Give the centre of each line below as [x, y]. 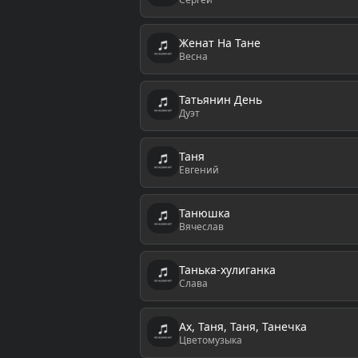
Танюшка [204, 213]
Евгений [199, 169]
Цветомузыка [210, 340]
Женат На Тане [219, 42]
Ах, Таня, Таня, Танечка [243, 326]
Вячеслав [201, 226]
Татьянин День [220, 99]
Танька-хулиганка [227, 269]
